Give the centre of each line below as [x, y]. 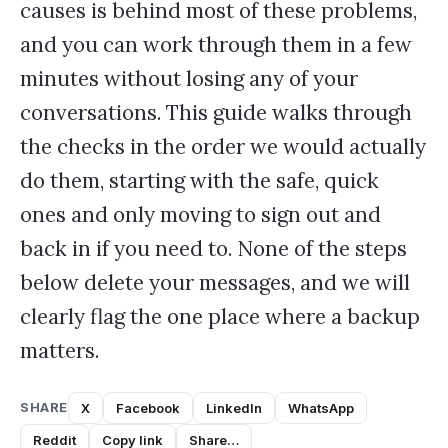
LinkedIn [233, 407]
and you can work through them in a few [216, 45]
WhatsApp [320, 407]
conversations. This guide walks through [216, 113]
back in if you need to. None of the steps [213, 249]
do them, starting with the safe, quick [199, 181]
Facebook [147, 407]
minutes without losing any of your [189, 79]
